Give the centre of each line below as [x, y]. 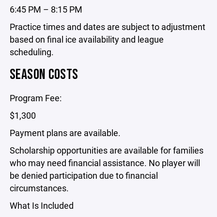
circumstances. [39, 188]
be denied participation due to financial [84, 175]
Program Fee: [36, 98]
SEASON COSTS [44, 75]
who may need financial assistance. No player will [105, 163]
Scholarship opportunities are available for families [107, 150]
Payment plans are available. [65, 133]
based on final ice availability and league [87, 39]
